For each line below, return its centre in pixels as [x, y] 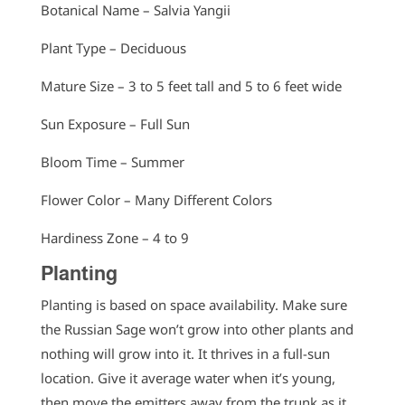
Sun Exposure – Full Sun [115, 124]
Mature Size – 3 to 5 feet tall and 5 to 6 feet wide [193, 86]
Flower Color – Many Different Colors [158, 200]
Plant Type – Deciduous [115, 48]
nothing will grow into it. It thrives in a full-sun [185, 354]
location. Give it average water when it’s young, [188, 378]
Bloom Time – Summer [114, 162]
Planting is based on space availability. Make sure [193, 305]
